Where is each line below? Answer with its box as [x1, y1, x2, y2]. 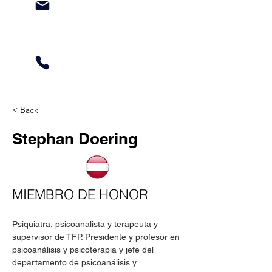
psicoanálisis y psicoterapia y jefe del [12, 245, 156, 254]
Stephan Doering [12, 129, 138, 148]
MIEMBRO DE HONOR [12, 186, 148, 203]
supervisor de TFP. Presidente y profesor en [12, 232, 182, 242]
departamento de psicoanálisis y [12, 257, 139, 267]
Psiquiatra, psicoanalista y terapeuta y [12, 219, 160, 229]
